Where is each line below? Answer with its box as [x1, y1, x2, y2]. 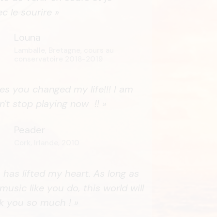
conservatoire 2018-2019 [14, 54, 111, 64]
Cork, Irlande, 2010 [14, 138, 79, 148]
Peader [14, 123, 45, 136]
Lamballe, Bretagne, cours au [14, 46, 114, 56]
